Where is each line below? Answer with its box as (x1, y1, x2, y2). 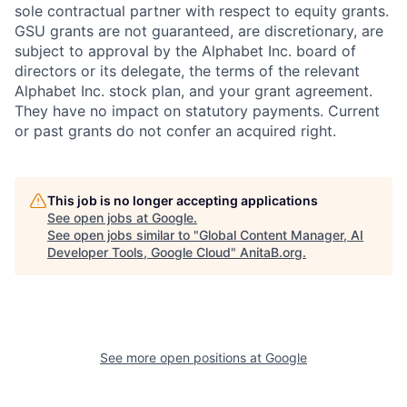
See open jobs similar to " (47, 226, 199, 243)
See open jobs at (47, 209, 152, 225)
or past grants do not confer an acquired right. (15, 121, 336, 140)
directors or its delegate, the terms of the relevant (15, 61, 360, 80)
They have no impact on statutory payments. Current (15, 101, 380, 120)
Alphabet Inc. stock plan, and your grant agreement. (15, 81, 372, 100)
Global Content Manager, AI (199, 226, 363, 243)
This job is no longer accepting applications (47, 192, 318, 208)
